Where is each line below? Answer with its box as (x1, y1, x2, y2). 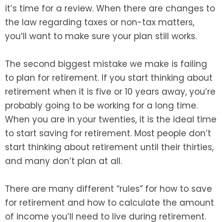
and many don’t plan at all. (5, 155, 122, 167)
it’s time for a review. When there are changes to (5, 2, 215, 15)
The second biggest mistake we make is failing (5, 58, 207, 70)
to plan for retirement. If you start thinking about (5, 72, 213, 84)
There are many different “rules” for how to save (5, 183, 212, 195)
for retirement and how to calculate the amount (5, 197, 214, 209)
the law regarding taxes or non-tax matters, (5, 16, 194, 29)
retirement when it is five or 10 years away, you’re (5, 86, 216, 98)
